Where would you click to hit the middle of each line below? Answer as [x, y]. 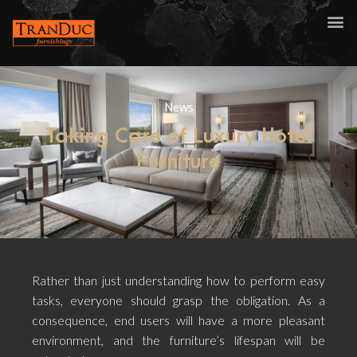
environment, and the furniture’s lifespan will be [178, 340]
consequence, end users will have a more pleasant [178, 320]
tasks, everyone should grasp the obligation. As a [178, 300]
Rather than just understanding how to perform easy [178, 280]
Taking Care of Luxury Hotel [178, 136]
